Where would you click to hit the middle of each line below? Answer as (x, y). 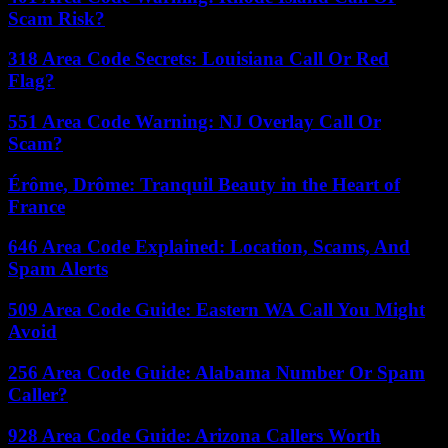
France (36, 206)
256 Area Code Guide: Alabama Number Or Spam (216, 372)
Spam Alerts (58, 269)
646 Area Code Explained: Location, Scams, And (209, 247)
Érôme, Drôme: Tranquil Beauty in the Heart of (204, 184)
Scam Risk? (56, 18)
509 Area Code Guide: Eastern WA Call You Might (216, 310)
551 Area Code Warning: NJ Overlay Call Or (194, 121)
